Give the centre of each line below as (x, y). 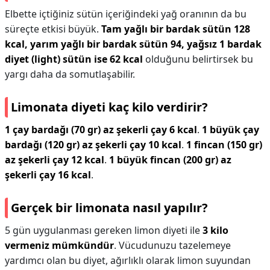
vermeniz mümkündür (59, 245)
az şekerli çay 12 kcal (55, 160)
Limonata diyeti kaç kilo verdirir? (109, 107)
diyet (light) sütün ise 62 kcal (74, 59)
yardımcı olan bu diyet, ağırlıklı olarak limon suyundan (128, 260)
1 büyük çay (231, 130)
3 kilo (215, 230)
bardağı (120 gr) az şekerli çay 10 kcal (93, 145)
